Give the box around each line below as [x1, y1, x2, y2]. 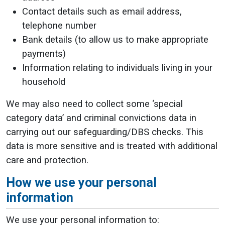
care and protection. [6, 155, 88, 166]
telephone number [22, 20, 96, 31]
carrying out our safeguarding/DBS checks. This [6, 127, 203, 138]
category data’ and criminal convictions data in [6, 113, 196, 124]
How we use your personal [6, 175, 157, 190]
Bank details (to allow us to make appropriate [22, 34, 208, 45]
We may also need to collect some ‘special [6, 98, 183, 109]
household [22, 76, 65, 87]
